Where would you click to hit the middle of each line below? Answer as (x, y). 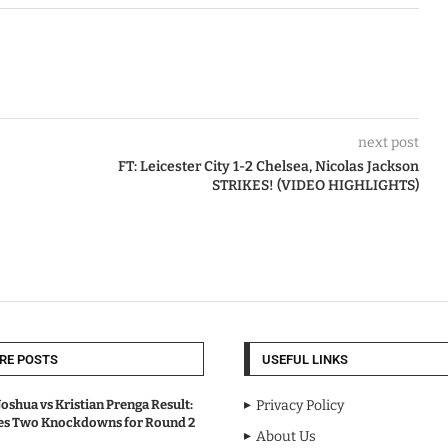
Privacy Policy (300, 405)
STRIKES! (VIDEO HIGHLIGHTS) (315, 185)
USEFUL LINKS (305, 359)
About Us (286, 436)
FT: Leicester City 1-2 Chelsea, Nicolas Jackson (268, 166)
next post (388, 142)
